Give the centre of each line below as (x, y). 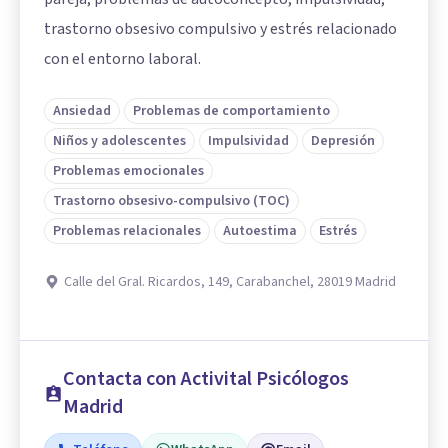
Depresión (343, 140)
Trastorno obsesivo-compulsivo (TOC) (171, 200)
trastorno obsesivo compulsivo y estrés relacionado (220, 28)
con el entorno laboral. (122, 58)
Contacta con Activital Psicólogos (206, 378)
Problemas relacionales (127, 230)
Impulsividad (248, 140)
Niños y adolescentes (119, 140)
